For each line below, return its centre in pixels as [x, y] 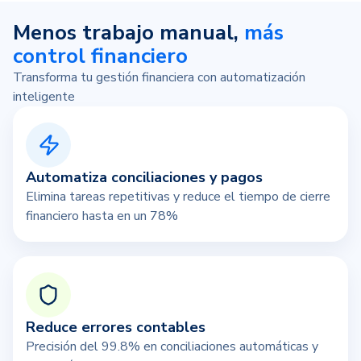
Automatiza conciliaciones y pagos [144, 178]
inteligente [44, 97]
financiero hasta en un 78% [102, 216]
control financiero [100, 56]
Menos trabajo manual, [126, 33]
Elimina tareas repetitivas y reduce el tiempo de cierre [178, 197]
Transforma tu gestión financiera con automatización [159, 78]
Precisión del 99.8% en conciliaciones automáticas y [172, 347]
